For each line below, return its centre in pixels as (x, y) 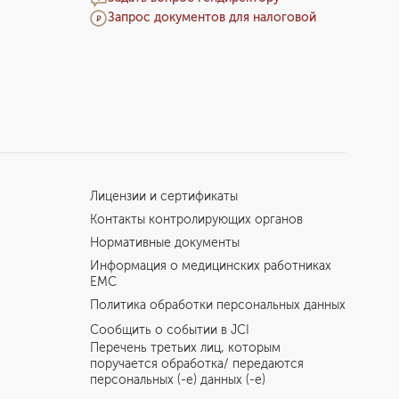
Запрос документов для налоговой (212, 18)
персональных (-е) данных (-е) (177, 380)
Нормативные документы (164, 243)
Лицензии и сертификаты (163, 197)
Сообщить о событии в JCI (169, 330)
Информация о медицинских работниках (210, 266)
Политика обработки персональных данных (217, 305)
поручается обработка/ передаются (196, 364)
